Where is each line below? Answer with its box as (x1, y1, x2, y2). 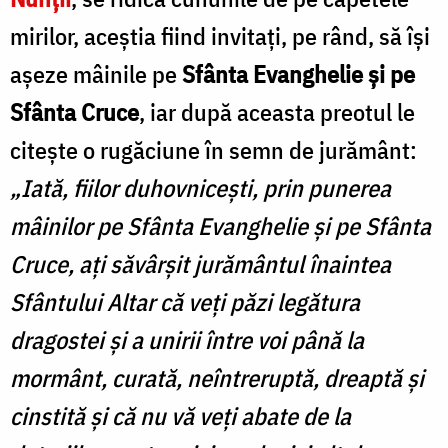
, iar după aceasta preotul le (139, 95, 415, 128)
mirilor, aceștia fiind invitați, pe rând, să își (10, 19, 430, 52)
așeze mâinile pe (10, 57, 182, 90)
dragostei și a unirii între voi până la (10, 323, 364, 356)
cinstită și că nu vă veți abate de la (10, 399, 351, 432)
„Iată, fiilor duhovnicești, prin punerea (10, 171, 391, 204)
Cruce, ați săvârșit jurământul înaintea (10, 247, 391, 280)
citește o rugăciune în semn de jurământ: (10, 133, 417, 166)
